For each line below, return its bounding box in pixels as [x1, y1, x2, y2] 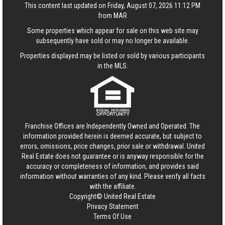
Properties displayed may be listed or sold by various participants [20, 52, 205, 60]
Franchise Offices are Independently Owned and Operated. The [25, 122, 200, 130]
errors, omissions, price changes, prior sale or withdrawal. [20, 142, 187, 150]
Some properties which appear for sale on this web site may [27, 27, 198, 35]
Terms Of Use [93, 212, 132, 220]
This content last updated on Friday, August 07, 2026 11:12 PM [25, 2, 200, 10]
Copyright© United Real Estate [69, 192, 156, 200]
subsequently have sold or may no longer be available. [36, 37, 189, 45]
